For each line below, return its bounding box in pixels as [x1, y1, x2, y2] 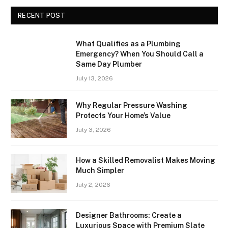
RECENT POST [18, 11, 65, 19]
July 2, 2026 [76, 181, 110, 188]
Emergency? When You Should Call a [76, 49, 204, 58]
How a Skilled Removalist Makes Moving [76, 156, 215, 164]
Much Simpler [76, 166, 124, 175]
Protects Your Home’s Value [76, 111, 170, 120]
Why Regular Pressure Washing [76, 101, 187, 109]
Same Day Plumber [76, 60, 142, 68]
